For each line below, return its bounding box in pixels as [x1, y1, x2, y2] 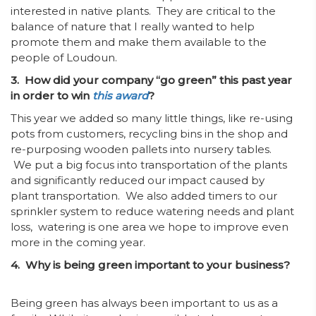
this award [92, 89, 148, 102]
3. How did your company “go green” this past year [11, 73, 292, 87]
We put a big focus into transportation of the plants [11, 158, 287, 171]
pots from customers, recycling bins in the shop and [11, 127, 288, 140]
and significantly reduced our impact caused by [11, 174, 265, 187]
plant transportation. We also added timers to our [11, 189, 277, 202]
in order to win [11, 89, 92, 102]
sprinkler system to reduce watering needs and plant [11, 205, 294, 218]
